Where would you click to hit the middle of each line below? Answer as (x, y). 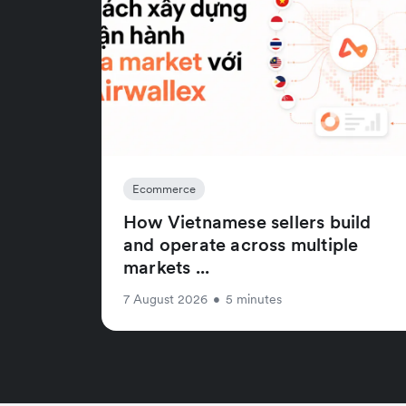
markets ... (167, 267)
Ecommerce (164, 188)
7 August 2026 (165, 299)
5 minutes (254, 299)
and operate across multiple (241, 244)
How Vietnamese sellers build (247, 222)
